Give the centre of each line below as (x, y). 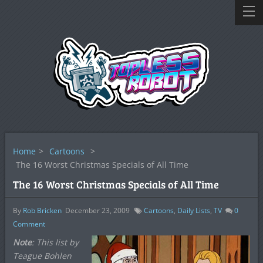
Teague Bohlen (42, 256)
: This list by (55, 242)
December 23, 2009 (97, 210)
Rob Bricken (42, 210)
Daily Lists (193, 210)
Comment (29, 224)
